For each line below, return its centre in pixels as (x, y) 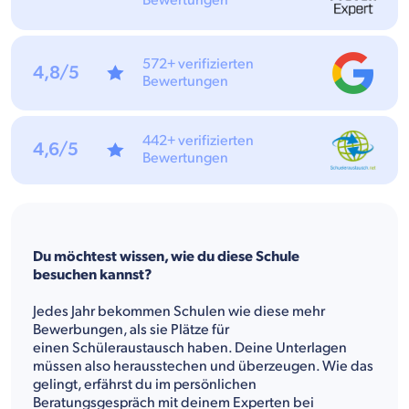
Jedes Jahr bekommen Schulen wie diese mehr (179, 311)
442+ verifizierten (199, 142)
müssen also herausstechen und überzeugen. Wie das (203, 366)
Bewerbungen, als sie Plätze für (131, 330)
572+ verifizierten (199, 65)
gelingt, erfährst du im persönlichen (145, 384)
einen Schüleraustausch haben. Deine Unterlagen (190, 348)
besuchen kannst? (92, 275)
